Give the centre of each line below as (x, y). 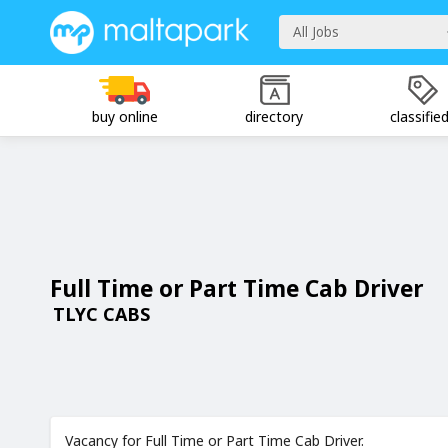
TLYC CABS (101, 313)
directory (273, 116)
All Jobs (315, 31)
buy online (124, 116)
